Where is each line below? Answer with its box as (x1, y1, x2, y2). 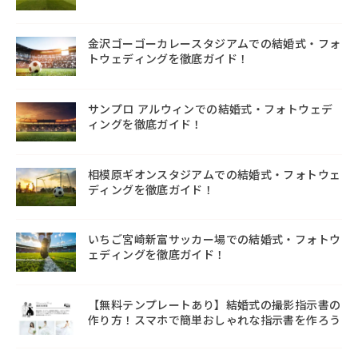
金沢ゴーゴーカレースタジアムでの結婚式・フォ (88, 38, 341, 51)
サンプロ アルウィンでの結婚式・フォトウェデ (88, 103, 333, 116)
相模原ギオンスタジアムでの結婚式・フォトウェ (88, 168, 341, 181)
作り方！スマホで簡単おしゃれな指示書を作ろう (88, 313, 341, 327)
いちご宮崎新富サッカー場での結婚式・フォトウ (88, 233, 341, 247)
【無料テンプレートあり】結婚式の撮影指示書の (88, 298, 341, 312)
